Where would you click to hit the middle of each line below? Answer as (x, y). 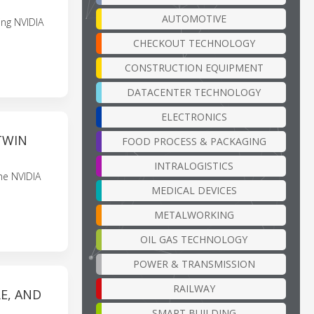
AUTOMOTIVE (194, 18)
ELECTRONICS (194, 116)
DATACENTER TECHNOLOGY (194, 92)
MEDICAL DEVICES (194, 190)
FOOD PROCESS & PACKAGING (194, 141)
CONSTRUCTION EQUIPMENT (194, 67)
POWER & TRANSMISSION (194, 264)
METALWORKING (194, 214)
